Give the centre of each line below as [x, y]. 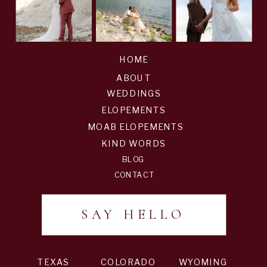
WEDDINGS [134, 93]
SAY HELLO [133, 214]
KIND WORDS [133, 143]
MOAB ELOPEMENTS [136, 126]
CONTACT [134, 175]
